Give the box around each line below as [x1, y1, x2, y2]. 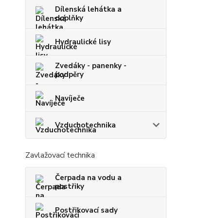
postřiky [55, 182, 84, 191]
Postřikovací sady [55, 205, 118, 215]
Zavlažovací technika [25, 150, 95, 161]
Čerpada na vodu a [55, 173, 122, 182]
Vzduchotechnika [55, 120, 116, 130]
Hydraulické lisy [55, 37, 111, 47]
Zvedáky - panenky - [55, 61, 127, 71]
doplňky [55, 13, 83, 23]
